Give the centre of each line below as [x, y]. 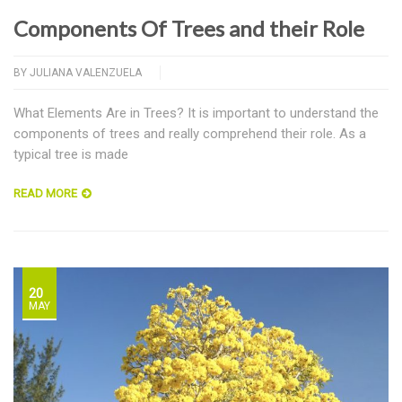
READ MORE [45, 194]
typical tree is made [71, 155]
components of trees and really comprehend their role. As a [190, 134]
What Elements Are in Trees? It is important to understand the [196, 114]
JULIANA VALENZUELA [86, 73]
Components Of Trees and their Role [189, 29]
